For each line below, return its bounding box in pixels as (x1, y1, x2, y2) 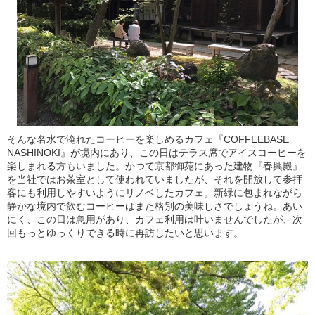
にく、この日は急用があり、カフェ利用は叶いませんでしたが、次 (7, 213, 302, 225)
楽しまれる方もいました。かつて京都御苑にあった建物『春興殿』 (7, 160, 302, 172)
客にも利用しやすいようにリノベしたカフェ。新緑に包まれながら (7, 186, 302, 198)
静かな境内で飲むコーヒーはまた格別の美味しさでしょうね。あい (7, 200, 302, 212)
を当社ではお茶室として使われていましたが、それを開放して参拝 (7, 173, 302, 185)
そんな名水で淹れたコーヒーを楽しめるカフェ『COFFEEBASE (7, 133, 289, 145)
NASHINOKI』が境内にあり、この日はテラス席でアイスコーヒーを (7, 146, 307, 158)
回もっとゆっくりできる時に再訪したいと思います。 (7, 226, 243, 238)
